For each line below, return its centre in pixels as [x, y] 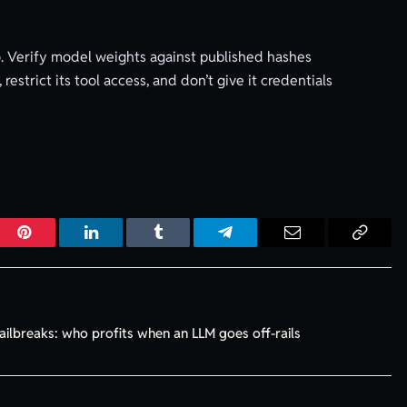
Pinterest [51, 246]
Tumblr [181, 246]
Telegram [255, 246]
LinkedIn [119, 246]
